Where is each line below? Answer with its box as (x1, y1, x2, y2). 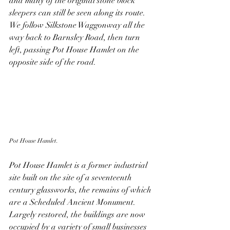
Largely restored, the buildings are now (9, 209, 147, 220)
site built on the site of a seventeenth (9, 172, 134, 183)
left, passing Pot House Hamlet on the (9, 44, 141, 55)
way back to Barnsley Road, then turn (9, 32, 142, 43)
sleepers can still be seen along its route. (9, 7, 147, 18)
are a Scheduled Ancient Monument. (9, 197, 138, 207)
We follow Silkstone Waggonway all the (9, 20, 147, 30)
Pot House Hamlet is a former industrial (9, 160, 149, 170)
